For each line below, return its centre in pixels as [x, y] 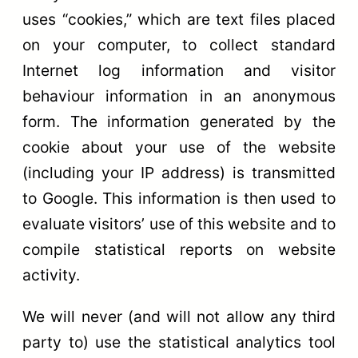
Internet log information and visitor [179, 71]
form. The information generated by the [179, 122]
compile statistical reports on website [179, 250]
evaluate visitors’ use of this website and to [179, 224]
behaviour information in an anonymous [179, 96]
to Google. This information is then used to [179, 199]
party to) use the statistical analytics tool [179, 342]
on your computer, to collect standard [179, 45]
